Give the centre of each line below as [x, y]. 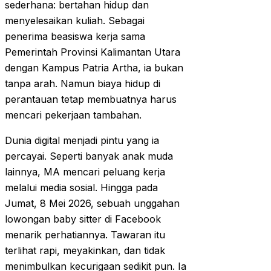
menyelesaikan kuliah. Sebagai [75, 21]
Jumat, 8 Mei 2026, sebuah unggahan [92, 204]
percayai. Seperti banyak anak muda [89, 156]
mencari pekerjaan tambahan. [73, 115]
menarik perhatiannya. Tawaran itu [85, 235]
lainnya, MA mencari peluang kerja [85, 172]
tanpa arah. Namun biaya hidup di [83, 84]
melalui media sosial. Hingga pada [81, 188]
